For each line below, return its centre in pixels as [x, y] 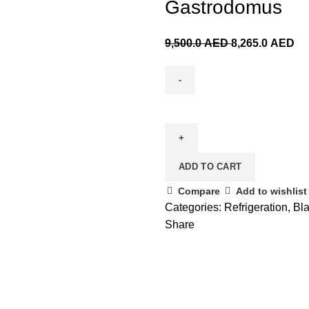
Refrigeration [256, 208]
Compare [199, 191]
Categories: [195, 208]
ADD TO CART [210, 167]
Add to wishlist [271, 191]
